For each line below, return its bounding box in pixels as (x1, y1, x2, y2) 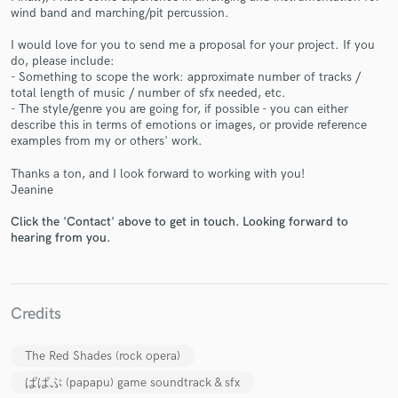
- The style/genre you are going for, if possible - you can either (11, 101, 348, 117)
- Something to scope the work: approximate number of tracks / (11, 69, 361, 85)
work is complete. (152, 149, 246, 165)
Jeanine (11, 181, 53, 197)
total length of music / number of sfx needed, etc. (11, 85, 286, 101)
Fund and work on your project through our (86, 115, 312, 130)
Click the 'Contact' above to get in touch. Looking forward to (11, 213, 348, 229)
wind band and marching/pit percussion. (11, 4, 229, 20)
